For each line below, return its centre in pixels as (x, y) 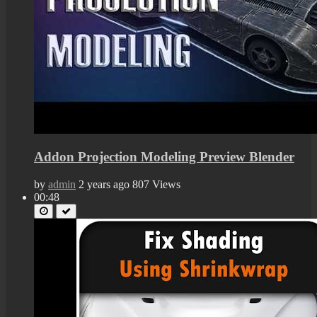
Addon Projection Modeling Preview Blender (164, 157)
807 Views (156, 185)
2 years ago (104, 185)
